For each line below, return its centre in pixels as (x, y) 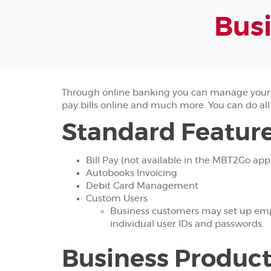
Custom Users (117, 198)
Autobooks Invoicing (132, 173)
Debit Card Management (142, 186)
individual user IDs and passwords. (187, 224)
